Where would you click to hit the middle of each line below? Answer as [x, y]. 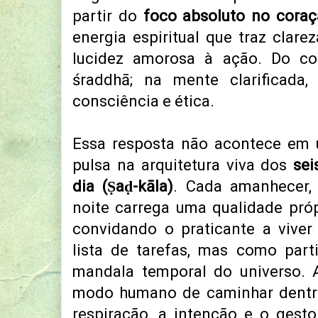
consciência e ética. [143, 102]
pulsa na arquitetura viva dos [183, 165]
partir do [108, 16]
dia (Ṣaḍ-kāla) [123, 187]
